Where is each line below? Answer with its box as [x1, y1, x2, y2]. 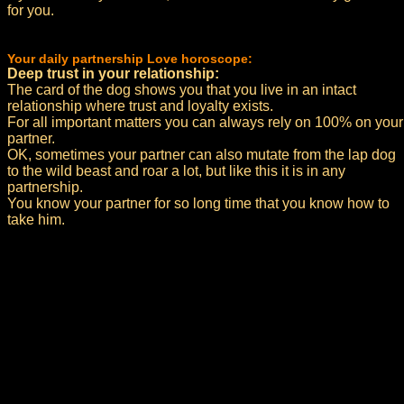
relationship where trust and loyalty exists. [7, 98, 273, 114]
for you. [7, 3, 54, 18]
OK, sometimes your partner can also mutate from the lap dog [7, 147, 396, 162]
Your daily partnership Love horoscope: [7, 51, 252, 66]
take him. [7, 212, 65, 227]
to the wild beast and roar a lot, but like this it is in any [7, 163, 345, 179]
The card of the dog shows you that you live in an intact [7, 82, 356, 97]
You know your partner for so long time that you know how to [7, 196, 390, 211]
